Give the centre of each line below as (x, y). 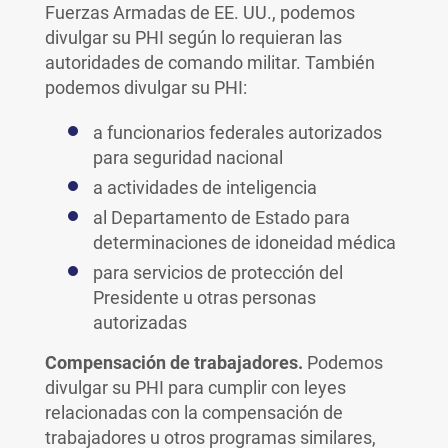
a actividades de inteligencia (204, 187)
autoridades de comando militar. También (209, 62)
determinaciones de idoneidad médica (244, 242)
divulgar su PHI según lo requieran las (193, 37)
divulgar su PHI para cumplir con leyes (195, 387)
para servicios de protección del (217, 272)
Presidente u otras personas (204, 297)
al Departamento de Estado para (221, 217)
